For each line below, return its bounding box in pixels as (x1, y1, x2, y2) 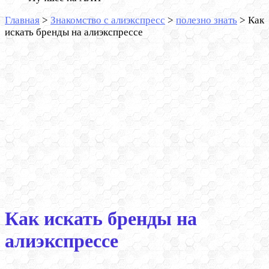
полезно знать (176, 14, 237, 26)
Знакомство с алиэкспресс (50, 14, 165, 26)
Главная (5, 14, 40, 26)
